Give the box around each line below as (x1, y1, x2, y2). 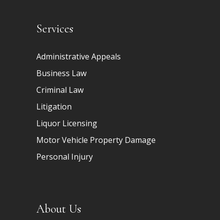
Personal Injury (36, 151, 93, 163)
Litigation (36, 101, 72, 112)
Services (36, 22, 73, 36)
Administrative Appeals (36, 51, 121, 62)
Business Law (36, 68, 86, 79)
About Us (36, 202, 81, 217)
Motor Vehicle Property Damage (36, 135, 156, 146)
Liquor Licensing (36, 118, 97, 129)
